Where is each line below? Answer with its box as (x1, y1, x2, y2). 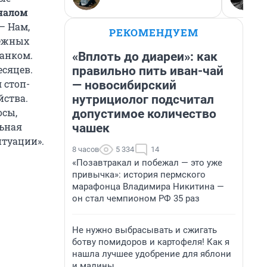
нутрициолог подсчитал (72, 92, 214, 107)
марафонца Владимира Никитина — (72, 181, 224, 192)
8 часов (72, 145, 99, 154)
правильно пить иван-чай (72, 64, 223, 78)
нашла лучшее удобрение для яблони (72, 249, 231, 259)
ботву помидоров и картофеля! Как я (72, 237, 229, 247)
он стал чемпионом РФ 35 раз (72, 193, 200, 204)
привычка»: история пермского (72, 169, 206, 180)
